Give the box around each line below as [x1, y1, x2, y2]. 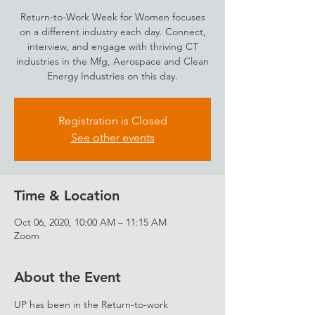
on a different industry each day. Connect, [19, 25, 206, 38]
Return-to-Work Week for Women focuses [20, 11, 205, 23]
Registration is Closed [58, 114, 167, 127]
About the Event [14, 269, 121, 285]
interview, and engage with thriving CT [27, 40, 198, 53]
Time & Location [14, 187, 120, 204]
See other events [70, 131, 155, 144]
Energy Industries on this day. [47, 70, 178, 82]
